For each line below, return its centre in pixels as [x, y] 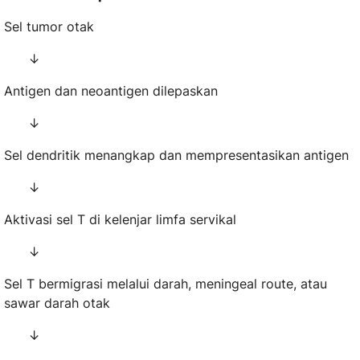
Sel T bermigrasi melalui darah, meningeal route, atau [166, 284]
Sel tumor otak [49, 27]
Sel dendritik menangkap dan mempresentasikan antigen [176, 155]
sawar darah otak [57, 303]
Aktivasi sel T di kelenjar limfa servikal [120, 220]
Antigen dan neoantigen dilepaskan [111, 91]
